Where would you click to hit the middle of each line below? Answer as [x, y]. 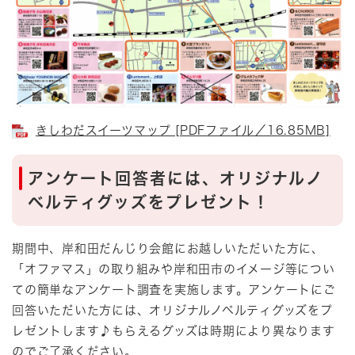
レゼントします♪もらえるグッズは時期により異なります [174, 331]
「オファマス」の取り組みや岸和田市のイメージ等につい [174, 269]
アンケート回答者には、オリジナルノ [176, 178]
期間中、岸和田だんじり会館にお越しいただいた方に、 [168, 249]
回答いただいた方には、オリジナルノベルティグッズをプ [172, 311]
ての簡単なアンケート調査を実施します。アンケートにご [174, 290]
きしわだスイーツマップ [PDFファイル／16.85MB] [183, 130]
